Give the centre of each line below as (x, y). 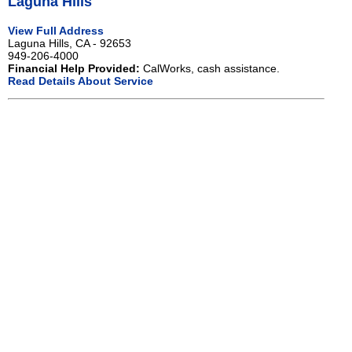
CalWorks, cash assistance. (210, 68)
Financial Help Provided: (74, 68)
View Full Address (56, 30)
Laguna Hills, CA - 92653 (70, 43)
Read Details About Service (81, 81)
